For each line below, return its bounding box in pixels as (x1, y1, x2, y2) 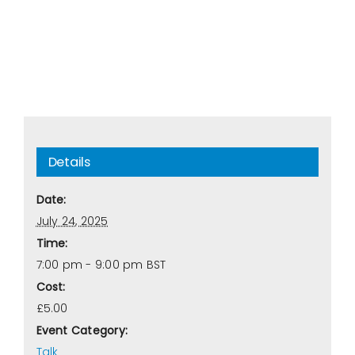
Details (48, 153, 90, 172)
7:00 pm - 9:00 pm (36, 257, 147, 273)
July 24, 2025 (36, 213, 109, 230)
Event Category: (36, 323, 128, 339)
